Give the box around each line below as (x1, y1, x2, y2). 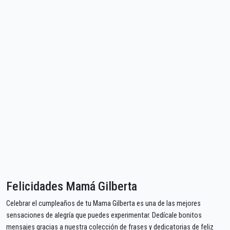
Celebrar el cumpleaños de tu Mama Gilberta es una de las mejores (6, 199, 201, 208)
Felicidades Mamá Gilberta (6, 179, 137, 194)
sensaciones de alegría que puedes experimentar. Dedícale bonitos (6, 210, 202, 220)
